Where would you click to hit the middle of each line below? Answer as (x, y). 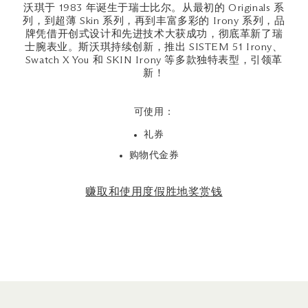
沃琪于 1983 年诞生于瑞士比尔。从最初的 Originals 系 (154, 8)
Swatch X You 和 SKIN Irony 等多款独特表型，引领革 (154, 60)
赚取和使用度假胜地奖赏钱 (154, 192)
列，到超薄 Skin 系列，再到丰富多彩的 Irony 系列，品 (154, 21)
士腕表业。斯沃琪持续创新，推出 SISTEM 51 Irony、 (154, 47)
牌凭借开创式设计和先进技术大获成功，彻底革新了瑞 (154, 34)
